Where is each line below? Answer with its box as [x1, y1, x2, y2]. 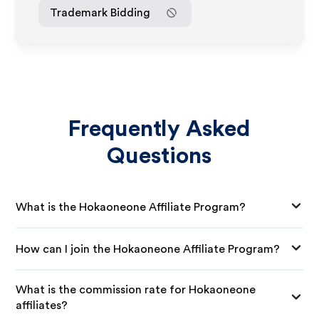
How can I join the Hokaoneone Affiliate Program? [16, 243, 281, 255]
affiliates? [16, 300, 68, 311]
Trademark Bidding [50, 6, 151, 19]
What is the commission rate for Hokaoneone [16, 284, 256, 296]
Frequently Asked [68, 117, 251, 140]
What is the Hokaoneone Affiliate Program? [16, 201, 246, 213]
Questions [107, 145, 212, 167]
